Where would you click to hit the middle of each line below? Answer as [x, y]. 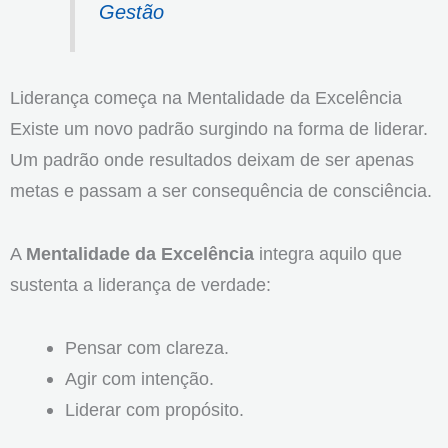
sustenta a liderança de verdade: [140, 284]
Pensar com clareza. [146, 347]
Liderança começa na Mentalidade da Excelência [206, 97]
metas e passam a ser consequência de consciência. [221, 190]
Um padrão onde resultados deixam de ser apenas [212, 159]
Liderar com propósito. [154, 409]
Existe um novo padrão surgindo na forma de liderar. [219, 128]
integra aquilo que [328, 253]
